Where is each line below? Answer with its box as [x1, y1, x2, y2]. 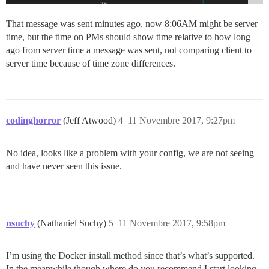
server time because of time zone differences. [6, 58, 175, 69]
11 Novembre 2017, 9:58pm [118, 218, 225, 229]
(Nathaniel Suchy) [37, 218, 109, 229]
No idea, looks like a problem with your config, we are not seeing [6, 148, 254, 159]
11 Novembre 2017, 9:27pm [128, 115, 235, 126]
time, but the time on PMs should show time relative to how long [6, 32, 250, 43]
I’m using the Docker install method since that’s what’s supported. [6, 250, 255, 261]
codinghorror [6, 115, 61, 126]
